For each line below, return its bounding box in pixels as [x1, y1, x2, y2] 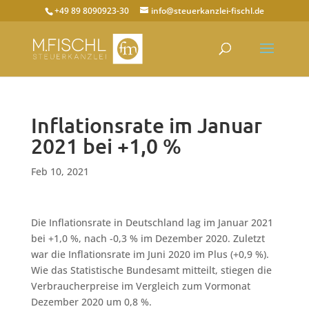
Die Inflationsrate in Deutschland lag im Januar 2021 [30, 216, 273, 229]
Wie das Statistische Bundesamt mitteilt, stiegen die [30, 263, 272, 277]
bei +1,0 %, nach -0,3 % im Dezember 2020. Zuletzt [30, 232, 265, 245]
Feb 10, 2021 [30, 165, 89, 178]
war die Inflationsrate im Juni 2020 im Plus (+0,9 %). [30, 248, 269, 261]
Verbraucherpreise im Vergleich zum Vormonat [30, 279, 250, 292]
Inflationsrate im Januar [30, 114, 262, 137]
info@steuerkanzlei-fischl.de [150, 5, 264, 17]
